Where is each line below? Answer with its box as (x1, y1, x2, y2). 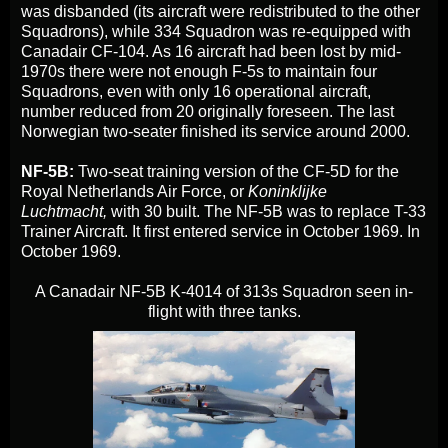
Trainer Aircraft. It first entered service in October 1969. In (21, 223, 420, 241)
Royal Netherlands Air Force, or (21, 183, 248, 201)
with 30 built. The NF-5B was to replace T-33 (107, 203, 426, 221)
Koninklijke (248, 183, 327, 201)
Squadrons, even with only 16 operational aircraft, (21, 83, 371, 101)
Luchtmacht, (21, 203, 107, 221)
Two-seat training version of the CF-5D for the (74, 163, 399, 181)
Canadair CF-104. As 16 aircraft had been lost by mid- (21, 43, 401, 61)
